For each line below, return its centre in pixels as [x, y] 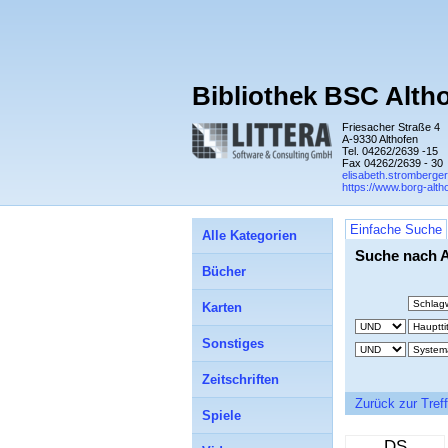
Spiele [221, 415]
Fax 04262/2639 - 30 [392, 163]
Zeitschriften [240, 379]
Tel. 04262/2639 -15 [390, 151]
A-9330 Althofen [380, 139]
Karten [222, 307]
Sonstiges [233, 343]
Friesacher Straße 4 [391, 127]
